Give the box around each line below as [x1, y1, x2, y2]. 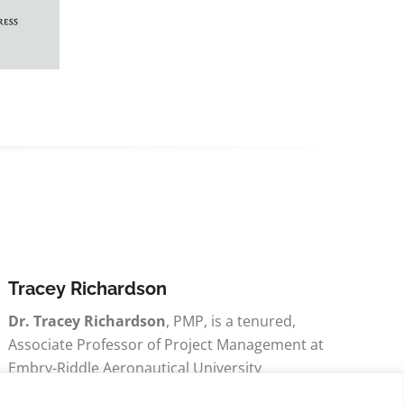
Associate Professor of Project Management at [8, 335, 325, 354]
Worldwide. [8, 381, 86, 401]
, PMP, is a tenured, [166, 311, 297, 331]
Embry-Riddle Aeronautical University [8, 358, 262, 378]
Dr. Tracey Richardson [8, 311, 167, 331]
